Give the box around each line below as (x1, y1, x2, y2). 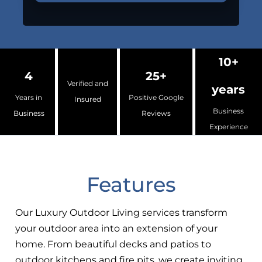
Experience (209, 123, 248, 132)
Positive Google (129, 93, 184, 102)
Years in (15, 93, 43, 102)
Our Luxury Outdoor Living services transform (15, 206, 228, 218)
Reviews (142, 109, 171, 118)
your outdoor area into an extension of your (15, 222, 218, 234)
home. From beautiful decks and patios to (15, 238, 212, 250)
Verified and (67, 80, 108, 88)
